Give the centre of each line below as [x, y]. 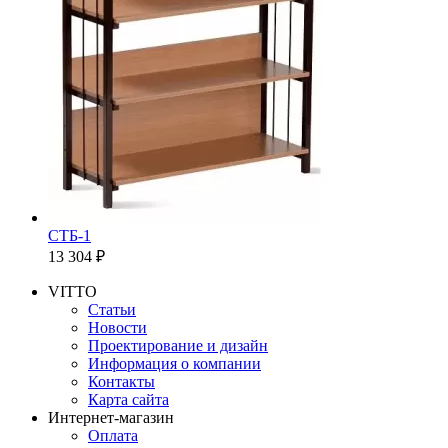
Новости [117, 328]
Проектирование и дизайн [178, 346]
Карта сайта [128, 400]
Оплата [113, 436]
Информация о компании [174, 364]
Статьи [112, 310]
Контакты [121, 382]
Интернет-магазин [111, 418]
